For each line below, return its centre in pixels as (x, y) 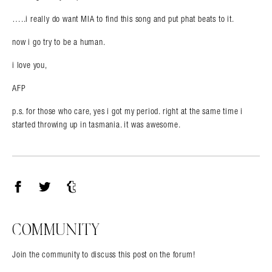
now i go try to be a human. (59, 42)
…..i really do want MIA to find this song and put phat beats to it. (123, 19)
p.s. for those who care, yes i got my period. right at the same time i (127, 111)
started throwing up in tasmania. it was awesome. (97, 124)
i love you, (30, 65)
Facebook (40, 199)
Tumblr (87, 199)
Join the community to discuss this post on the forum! (104, 254)
